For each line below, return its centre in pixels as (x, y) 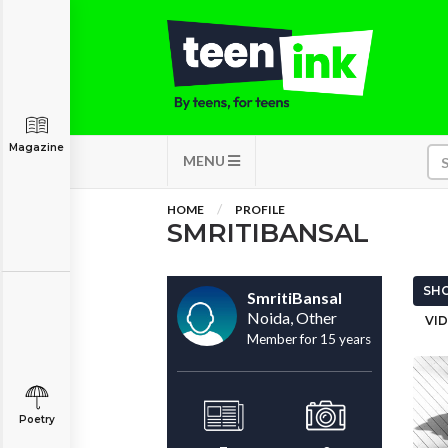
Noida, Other (292, 317)
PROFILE (260, 209)
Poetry (36, 419)
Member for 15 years (309, 339)
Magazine (36, 147)
